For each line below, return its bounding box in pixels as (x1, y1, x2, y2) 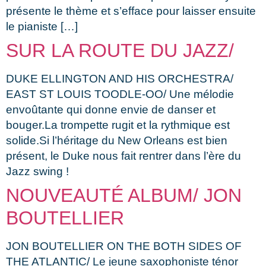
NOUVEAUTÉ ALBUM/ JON (6, 184, 242, 206)
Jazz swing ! (6, 164, 69, 178)
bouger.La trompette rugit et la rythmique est (6, 118, 230, 131)
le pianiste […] (6, 20, 78, 33)
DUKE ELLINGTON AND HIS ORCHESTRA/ (6, 72, 233, 85)
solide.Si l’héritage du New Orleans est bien (6, 134, 227, 147)
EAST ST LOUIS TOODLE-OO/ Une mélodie (6, 87, 234, 100)
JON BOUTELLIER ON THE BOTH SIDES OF (6, 239, 242, 252)
